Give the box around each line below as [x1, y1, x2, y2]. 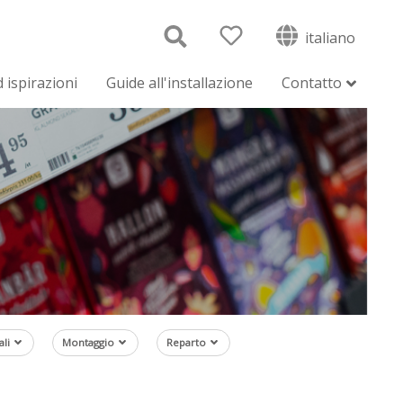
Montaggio [62, 336, 115, 349]
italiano [301, 27, 355, 48]
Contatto [282, 73, 342, 93]
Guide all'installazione [106, 73, 253, 93]
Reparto [166, 336, 207, 349]
